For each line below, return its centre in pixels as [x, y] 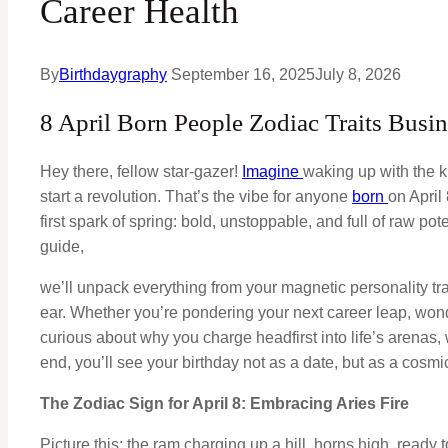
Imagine [272, 171]
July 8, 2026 [358, 75]
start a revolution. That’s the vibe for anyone [196, 196]
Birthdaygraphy [113, 75]
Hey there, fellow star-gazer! [141, 171]
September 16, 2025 [243, 75]
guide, [62, 246]
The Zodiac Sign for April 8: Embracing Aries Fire [224, 403]
